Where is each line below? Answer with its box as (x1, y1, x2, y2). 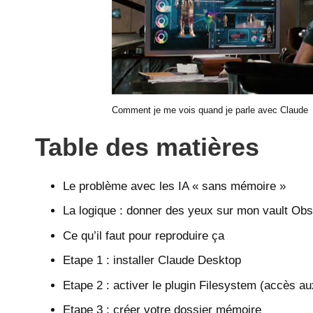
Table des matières (35, 133, 259, 161)
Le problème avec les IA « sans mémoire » (63, 180, 286, 193)
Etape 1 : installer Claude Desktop (63, 254, 241, 268)
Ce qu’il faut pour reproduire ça (63, 228, 224, 242)
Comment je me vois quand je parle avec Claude (112, 105, 309, 115)
